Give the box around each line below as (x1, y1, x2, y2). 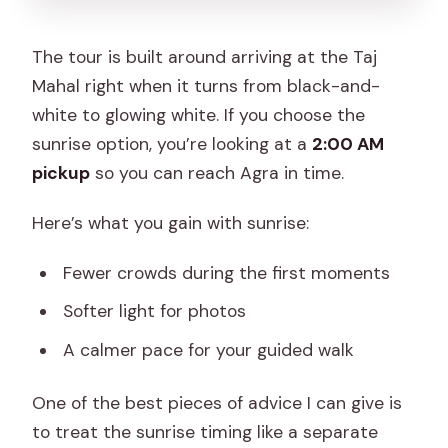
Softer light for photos (62, 300, 246, 323)
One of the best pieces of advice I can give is (32, 391, 403, 414)
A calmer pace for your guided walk (62, 339, 354, 362)
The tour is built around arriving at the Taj (32, 45, 378, 68)
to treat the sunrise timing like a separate (32, 420, 379, 443)
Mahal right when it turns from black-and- (32, 74, 381, 97)
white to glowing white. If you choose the (32, 103, 366, 126)
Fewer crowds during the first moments (62, 261, 390, 284)
